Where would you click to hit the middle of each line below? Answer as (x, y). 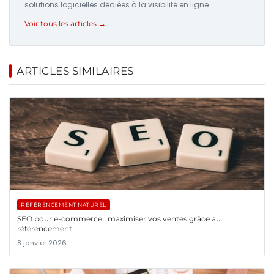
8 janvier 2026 (42, 243)
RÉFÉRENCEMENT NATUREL (64, 205)
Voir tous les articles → (65, 24)
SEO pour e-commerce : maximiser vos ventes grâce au (119, 219)
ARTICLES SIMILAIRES (75, 71)
